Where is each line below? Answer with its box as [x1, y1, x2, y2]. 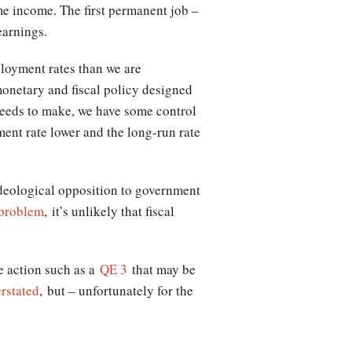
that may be [127, 260, 196, 279]
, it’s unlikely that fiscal [44, 202, 174, 221]
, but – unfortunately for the [39, 281, 193, 300]
